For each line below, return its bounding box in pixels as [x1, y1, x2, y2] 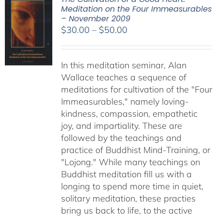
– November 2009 [61, 13, 130, 24]
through [126, 60, 157, 71]
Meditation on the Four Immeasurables [61, 3, 212, 15]
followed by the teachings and [61, 132, 182, 143]
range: [126, 36, 152, 47]
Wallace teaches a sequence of [61, 72, 186, 83]
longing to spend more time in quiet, [61, 181, 203, 192]
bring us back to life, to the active [61, 205, 192, 216]
